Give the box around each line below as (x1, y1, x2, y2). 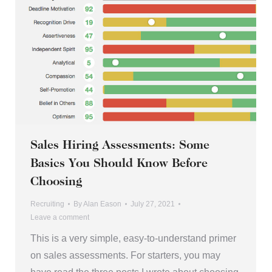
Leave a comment (30, 213, 89, 222)
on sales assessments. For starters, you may (30, 250, 220, 261)
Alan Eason (83, 200, 121, 209)
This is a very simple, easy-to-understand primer (30, 233, 236, 244)
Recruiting (30, 200, 64, 209)
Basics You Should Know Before (30, 158, 208, 171)
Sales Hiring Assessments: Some (30, 140, 209, 152)
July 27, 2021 (131, 200, 175, 209)
